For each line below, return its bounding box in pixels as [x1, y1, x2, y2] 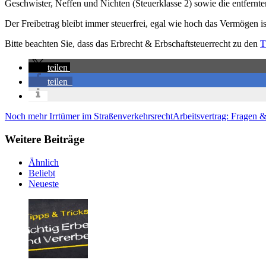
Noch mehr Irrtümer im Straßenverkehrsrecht [5, 111, 173, 122]
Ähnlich [28, 157, 59, 167]
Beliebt [28, 167, 55, 178]
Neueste [28, 178, 59, 189]
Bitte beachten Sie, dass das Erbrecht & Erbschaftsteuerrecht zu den [5, 39, 260, 49]
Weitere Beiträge [5, 132, 84, 145]
